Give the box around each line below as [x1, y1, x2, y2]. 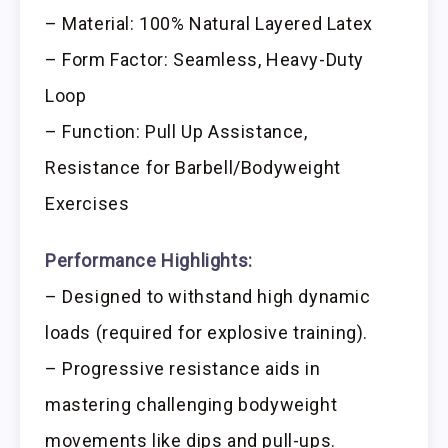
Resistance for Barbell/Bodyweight [45, 157, 341, 179]
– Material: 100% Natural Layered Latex [45, 13, 373, 35]
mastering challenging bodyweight [45, 394, 338, 416]
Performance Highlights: [45, 250, 253, 272]
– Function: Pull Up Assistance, [45, 121, 308, 143]
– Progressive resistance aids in [45, 358, 321, 380]
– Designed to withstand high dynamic [45, 286, 371, 308]
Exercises [45, 193, 130, 215]
